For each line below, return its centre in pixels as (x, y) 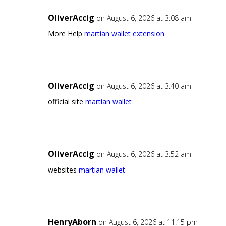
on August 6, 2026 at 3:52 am (144, 154)
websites (63, 170)
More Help (66, 34)
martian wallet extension (124, 34)
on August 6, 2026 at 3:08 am (144, 18)
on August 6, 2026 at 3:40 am (144, 86)
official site (66, 102)
